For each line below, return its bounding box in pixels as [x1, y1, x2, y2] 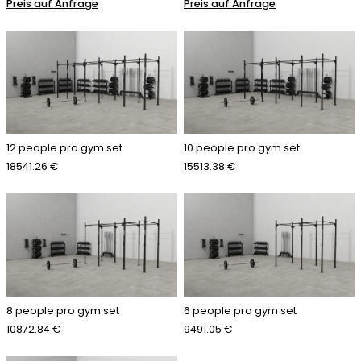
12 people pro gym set [6, 141, 122, 156]
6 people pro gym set [184, 304, 297, 318]
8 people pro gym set [6, 304, 119, 318]
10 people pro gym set [184, 141, 300, 156]
